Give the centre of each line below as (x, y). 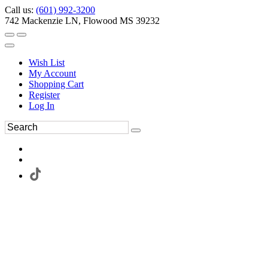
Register (44, 95)
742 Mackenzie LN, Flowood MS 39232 (82, 21)
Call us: (20, 10)
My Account (52, 73)
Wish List (47, 63)
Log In (42, 106)
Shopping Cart (56, 84)
